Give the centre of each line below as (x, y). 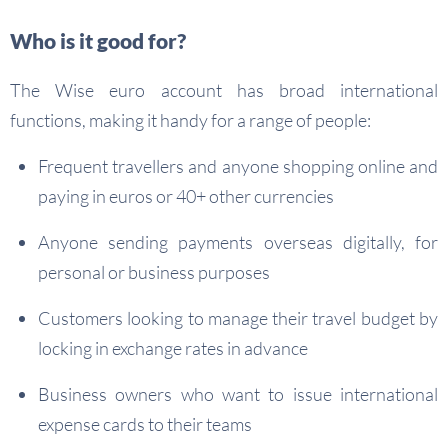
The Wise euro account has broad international (224, 90)
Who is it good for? (98, 41)
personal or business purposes (154, 272)
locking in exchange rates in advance (173, 348)
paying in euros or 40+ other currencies (186, 196)
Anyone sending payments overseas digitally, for (238, 242)
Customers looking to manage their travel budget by (238, 318)
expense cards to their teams (145, 424)
